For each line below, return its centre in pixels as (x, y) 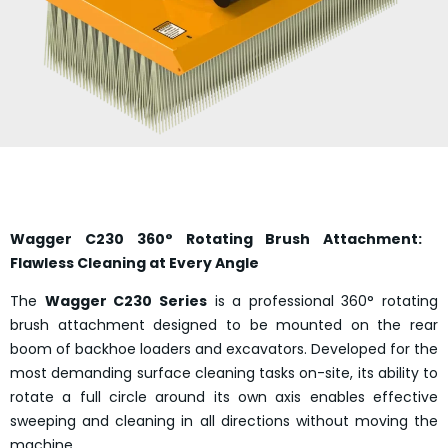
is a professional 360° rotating (322, 301)
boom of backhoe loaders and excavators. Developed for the (224, 349)
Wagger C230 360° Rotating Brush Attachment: (224, 239)
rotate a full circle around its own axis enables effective (224, 397)
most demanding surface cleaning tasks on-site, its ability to (224, 373)
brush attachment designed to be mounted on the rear (224, 325)
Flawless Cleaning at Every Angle (134, 263)
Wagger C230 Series (125, 301)
